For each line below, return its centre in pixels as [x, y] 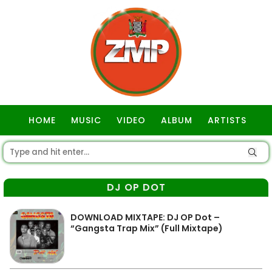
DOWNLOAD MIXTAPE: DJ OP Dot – [145, 217]
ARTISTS [227, 120]
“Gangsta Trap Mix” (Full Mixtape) [147, 228]
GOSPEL [138, 151]
